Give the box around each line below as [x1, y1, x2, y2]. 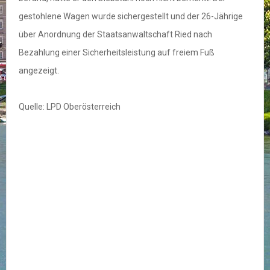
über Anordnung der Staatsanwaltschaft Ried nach [19, 30, 212, 40]
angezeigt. [19, 66, 59, 76]
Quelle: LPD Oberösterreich [19, 102, 121, 112]
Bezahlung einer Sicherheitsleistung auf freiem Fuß [19, 48, 215, 58]
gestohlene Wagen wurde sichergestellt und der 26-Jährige [19, 11, 243, 22]
